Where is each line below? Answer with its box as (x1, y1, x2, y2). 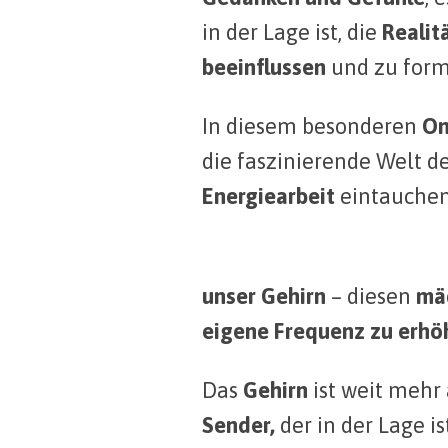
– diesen (326, 283, 416, 310)
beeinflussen (202, 54, 326, 81)
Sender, (202, 412, 275, 439)
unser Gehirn (202, 283, 326, 310)
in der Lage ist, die (202, 19, 382, 46)
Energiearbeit (202, 183, 335, 210)
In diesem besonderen (202, 113, 417, 140)
